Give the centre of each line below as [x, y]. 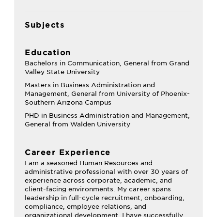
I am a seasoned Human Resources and [89, 163]
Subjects [45, 25]
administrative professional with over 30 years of [106, 172]
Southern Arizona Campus [68, 102]
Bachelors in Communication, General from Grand [107, 63]
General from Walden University [77, 124]
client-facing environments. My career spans [98, 189]
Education [48, 53]
